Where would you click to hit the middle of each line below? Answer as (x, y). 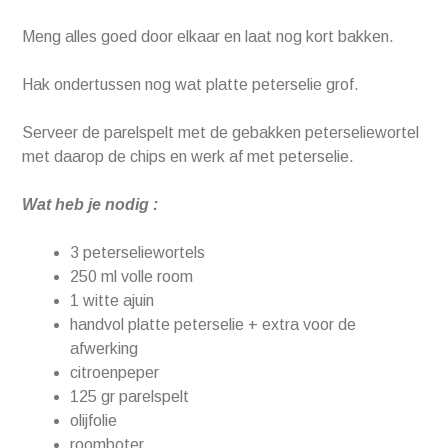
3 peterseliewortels (138, 253)
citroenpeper (115, 373)
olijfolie (94, 421)
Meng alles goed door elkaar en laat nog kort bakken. (208, 37)
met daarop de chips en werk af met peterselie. (188, 157)
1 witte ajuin (112, 301)
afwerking (104, 349)
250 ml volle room (132, 277)
